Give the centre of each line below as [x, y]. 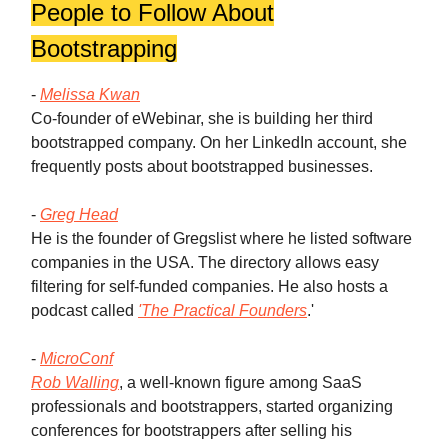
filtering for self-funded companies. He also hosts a [209, 286]
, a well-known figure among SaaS [240, 382]
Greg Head [79, 214]
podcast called [84, 310]
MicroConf [76, 358]
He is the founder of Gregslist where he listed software [221, 238]
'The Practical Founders [222, 310]
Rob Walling [75, 382]
